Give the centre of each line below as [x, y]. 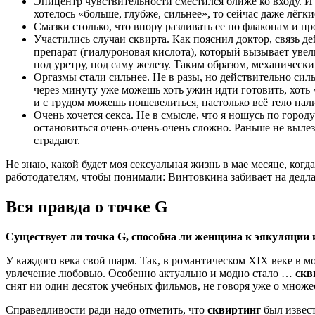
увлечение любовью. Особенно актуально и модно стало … [150, 273]
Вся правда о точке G [87, 206]
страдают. [57, 141]
